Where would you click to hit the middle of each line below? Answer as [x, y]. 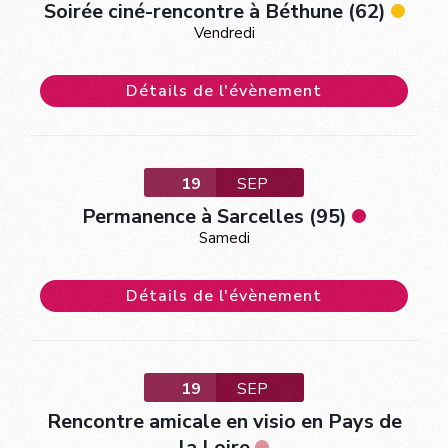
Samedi [224, 237]
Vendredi [224, 32]
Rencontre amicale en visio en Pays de [224, 421]
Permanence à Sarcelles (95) [214, 216]
